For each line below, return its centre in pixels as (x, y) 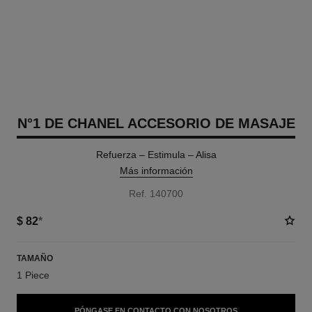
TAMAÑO (34, 258)
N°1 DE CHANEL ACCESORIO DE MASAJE (156, 123)
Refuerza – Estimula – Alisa (156, 155)
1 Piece (33, 275)
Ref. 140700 (156, 194)
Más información (156, 171)
